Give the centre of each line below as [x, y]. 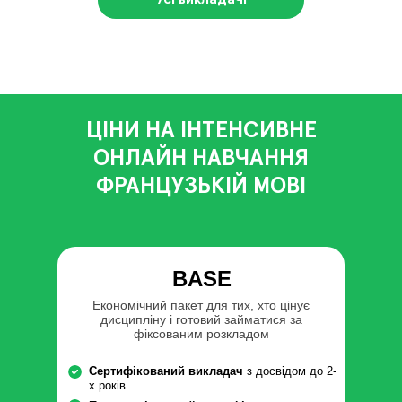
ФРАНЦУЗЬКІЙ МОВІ [201, 186]
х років [107, 385]
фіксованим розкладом [201, 334]
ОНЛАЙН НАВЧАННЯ [201, 158]
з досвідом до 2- [290, 371]
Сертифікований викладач [166, 371]
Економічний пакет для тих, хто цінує [201, 305]
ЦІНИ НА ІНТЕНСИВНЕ [201, 131]
